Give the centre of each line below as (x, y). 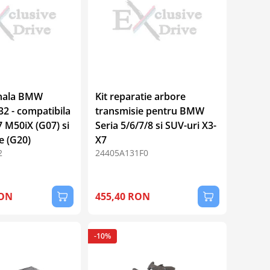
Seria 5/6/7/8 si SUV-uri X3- (155, 125)
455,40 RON (122, 196)
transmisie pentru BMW (149, 111)
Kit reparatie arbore (140, 96)
